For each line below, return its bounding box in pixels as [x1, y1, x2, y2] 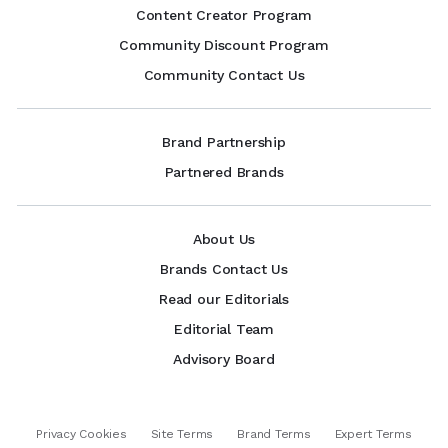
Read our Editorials [158, 290, 289, 307]
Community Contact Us [143, 66, 305, 83]
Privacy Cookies [36, 426, 127, 441]
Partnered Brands [164, 163, 284, 180]
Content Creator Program [135, 6, 313, 23]
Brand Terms [237, 426, 311, 441]
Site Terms [150, 426, 214, 441]
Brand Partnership [162, 133, 286, 150]
